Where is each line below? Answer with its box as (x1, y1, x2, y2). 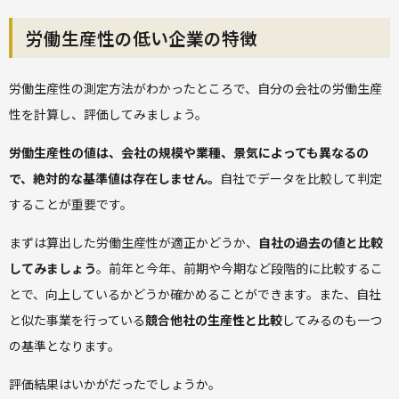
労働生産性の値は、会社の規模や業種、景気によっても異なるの (9, 142, 369, 161)
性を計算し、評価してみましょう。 (9, 104, 208, 123)
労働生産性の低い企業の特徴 (26, 24, 257, 51)
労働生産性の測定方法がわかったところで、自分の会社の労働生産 (9, 78, 382, 97)
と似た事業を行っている (9, 310, 145, 329)
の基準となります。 (9, 336, 120, 354)
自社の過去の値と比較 (258, 232, 383, 251)
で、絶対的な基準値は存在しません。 (9, 168, 220, 187)
